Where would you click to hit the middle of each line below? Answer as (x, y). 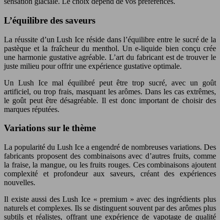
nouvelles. (20, 182)
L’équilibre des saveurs (50, 20)
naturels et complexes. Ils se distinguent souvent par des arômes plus (110, 208)
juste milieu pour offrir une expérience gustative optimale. (93, 66)
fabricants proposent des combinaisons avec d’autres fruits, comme (110, 156)
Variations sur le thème (50, 128)
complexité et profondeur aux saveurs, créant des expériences (110, 174)
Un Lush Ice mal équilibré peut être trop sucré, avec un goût (110, 82)
